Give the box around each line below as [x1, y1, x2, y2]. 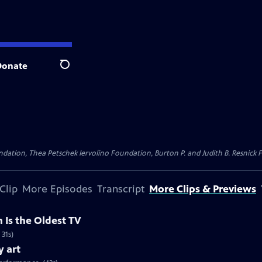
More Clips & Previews [149, 182, 256, 195]
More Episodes [22, 182, 92, 195]
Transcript [97, 182, 144, 195]
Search [60, 65, 88, 77]
